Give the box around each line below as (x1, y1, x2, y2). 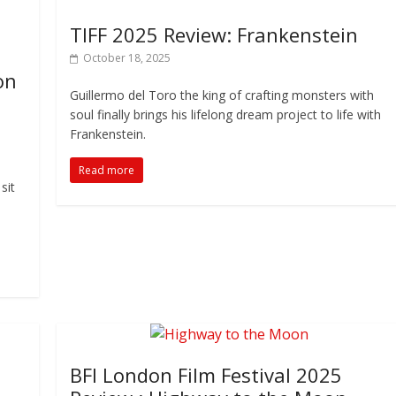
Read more (79, 163, 135, 178)
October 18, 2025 (83, 50, 171, 65)
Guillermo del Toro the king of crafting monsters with (70, 87, 375, 103)
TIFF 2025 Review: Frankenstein (70, 21, 359, 48)
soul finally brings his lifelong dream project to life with (70, 106, 382, 123)
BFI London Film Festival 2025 (70, 362, 343, 388)
